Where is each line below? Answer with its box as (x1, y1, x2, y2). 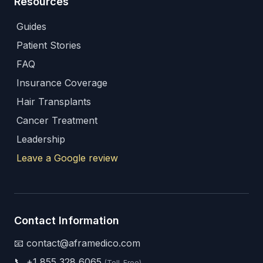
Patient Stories (16, 39, 81, 51)
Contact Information (14, 214, 119, 227)
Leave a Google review (16, 152, 118, 164)
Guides (16, 21, 46, 32)
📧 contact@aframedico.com (14, 237, 140, 249)
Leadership (16, 133, 65, 145)
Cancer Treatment (16, 114, 97, 126)
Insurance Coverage (16, 77, 107, 89)
